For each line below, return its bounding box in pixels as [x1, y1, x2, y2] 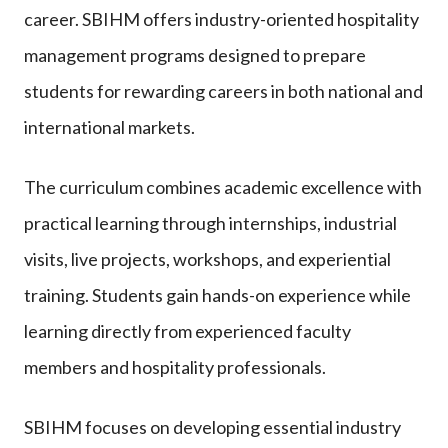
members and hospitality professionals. [24, 355, 326, 378]
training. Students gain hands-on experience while [24, 283, 411, 306]
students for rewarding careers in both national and [24, 79, 423, 102]
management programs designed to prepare [24, 43, 366, 66]
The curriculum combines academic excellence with [24, 175, 422, 198]
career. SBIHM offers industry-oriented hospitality [24, 7, 419, 30]
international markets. [24, 115, 195, 138]
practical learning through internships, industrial [24, 211, 397, 234]
